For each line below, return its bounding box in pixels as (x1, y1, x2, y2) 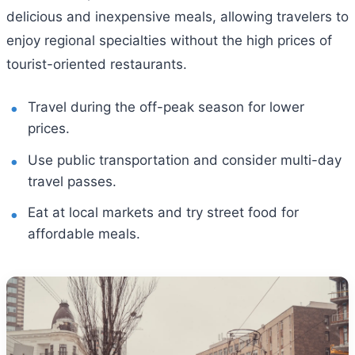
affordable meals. (28, 226, 141, 242)
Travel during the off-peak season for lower (28, 98, 305, 115)
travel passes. (28, 173, 117, 189)
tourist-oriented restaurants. (6, 56, 187, 73)
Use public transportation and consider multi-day (28, 151, 342, 168)
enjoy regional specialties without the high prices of (6, 32, 332, 49)
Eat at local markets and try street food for (28, 204, 300, 221)
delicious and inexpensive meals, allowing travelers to (6, 9, 349, 25)
